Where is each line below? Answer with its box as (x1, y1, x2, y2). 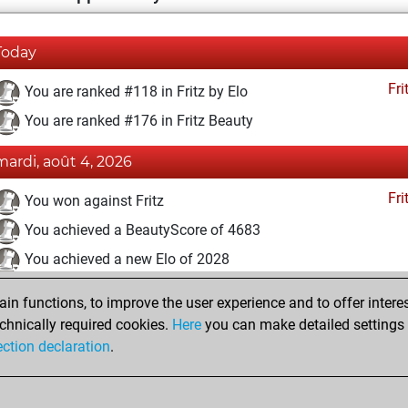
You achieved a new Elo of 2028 (21, 250, 229, 269)
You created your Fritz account (21, 331, 219, 349)
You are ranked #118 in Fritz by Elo (21, 83, 248, 101)
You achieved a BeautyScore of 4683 (21, 221, 260, 240)
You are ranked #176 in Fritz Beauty (21, 112, 253, 130)
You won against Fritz (21, 192, 164, 210)
